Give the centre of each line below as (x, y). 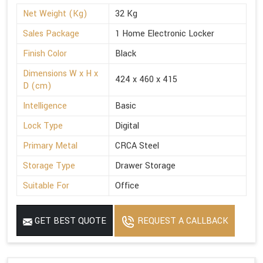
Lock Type (43, 126)
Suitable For (46, 186)
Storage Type (49, 166)
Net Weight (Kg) (55, 14)
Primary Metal (50, 146)
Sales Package (51, 34)
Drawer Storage (145, 166)
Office (127, 186)
